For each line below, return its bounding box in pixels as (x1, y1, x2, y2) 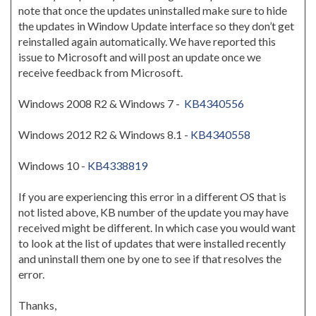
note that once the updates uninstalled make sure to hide (18, 4, 287, 17)
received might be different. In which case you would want (18, 221, 296, 234)
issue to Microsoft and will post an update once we (18, 50, 261, 63)
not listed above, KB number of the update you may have (18, 205, 288, 219)
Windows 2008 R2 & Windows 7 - (18, 97, 184, 110)
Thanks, (18, 298, 56, 312)
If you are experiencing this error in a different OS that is (18, 190, 286, 203)
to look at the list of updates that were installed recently (18, 236, 286, 250)
